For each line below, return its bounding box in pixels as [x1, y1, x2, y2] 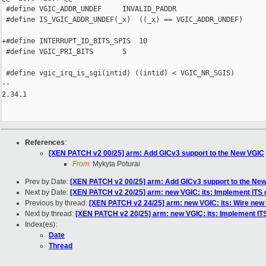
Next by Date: [25, 188, 70, 197]
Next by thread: [25, 210, 75, 218]
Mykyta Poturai [91, 160, 140, 169]
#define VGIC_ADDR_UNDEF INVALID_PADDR [2, 5, 176, 14]
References [25, 138, 65, 147]
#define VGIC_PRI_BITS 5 [2, 47, 126, 56]
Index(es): [25, 220, 57, 229]
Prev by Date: [25, 178, 70, 186]
